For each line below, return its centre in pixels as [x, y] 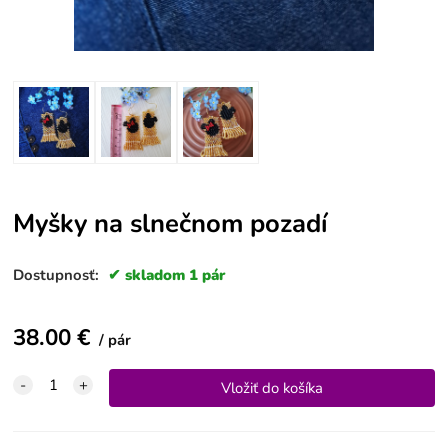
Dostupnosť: [58, 274]
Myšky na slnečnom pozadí [171, 223]
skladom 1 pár [175, 274]
